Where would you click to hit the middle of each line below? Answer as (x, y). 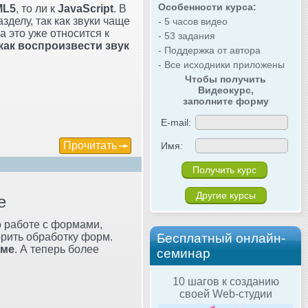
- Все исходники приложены (221, 64)
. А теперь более (57, 249)
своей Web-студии (225, 294)
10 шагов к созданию (225, 281)
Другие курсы (225, 195)
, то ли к (37, 8)
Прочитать (90, 145)
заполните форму (225, 101)
